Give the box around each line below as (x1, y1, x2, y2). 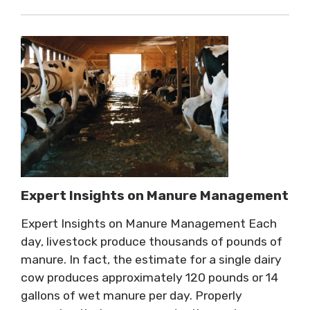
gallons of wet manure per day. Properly (21, 289, 242, 303)
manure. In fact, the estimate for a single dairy (21, 253, 282, 267)
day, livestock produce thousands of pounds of (21, 235, 282, 249)
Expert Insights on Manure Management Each (21, 217, 277, 231)
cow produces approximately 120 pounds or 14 (21, 271, 278, 285)
